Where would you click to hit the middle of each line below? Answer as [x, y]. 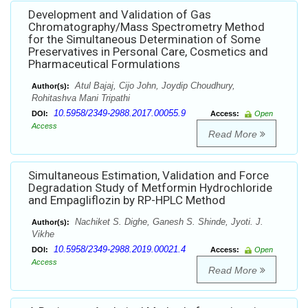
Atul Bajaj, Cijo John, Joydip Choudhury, [154, 86]
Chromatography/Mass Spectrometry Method [146, 27]
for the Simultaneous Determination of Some [144, 40]
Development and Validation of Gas [120, 15]
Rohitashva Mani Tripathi [81, 98]
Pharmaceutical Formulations [104, 64]
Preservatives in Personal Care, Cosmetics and [148, 52]
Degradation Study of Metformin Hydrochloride [150, 188]
